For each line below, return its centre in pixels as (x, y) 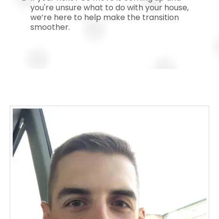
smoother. (50, 27)
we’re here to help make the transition (105, 17)
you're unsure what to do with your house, (109, 7)
